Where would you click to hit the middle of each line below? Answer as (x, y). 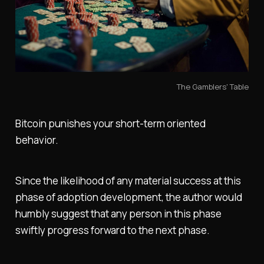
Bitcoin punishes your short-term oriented (110, 124)
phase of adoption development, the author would (128, 197)
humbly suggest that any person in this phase (118, 214)
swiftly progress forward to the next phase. (112, 230)
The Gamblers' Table (213, 86)
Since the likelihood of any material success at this (128, 181)
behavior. (37, 140)
